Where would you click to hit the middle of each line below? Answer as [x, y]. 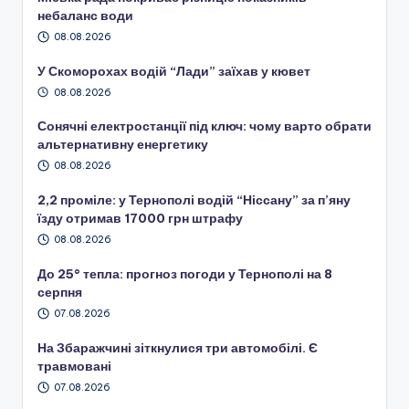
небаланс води [85, 15]
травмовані [74, 366]
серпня [60, 293]
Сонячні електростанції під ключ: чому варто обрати [204, 126]
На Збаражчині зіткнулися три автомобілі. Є [178, 347]
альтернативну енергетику [123, 145]
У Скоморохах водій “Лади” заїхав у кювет [174, 71]
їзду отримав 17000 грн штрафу [140, 219]
